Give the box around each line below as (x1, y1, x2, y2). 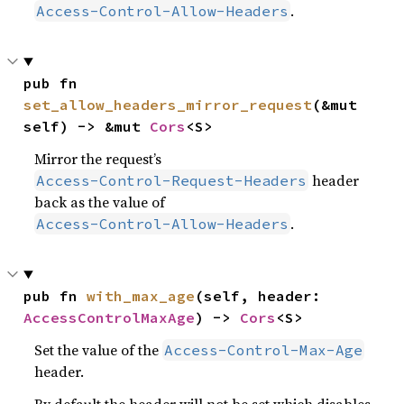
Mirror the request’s (34, 149, 162, 169)
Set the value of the (34, 340, 163, 360)
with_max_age (87, 287, 196, 305)
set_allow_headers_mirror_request (23, 96, 313, 114)
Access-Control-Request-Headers (36, 171, 308, 189)
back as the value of (34, 192, 166, 212)
